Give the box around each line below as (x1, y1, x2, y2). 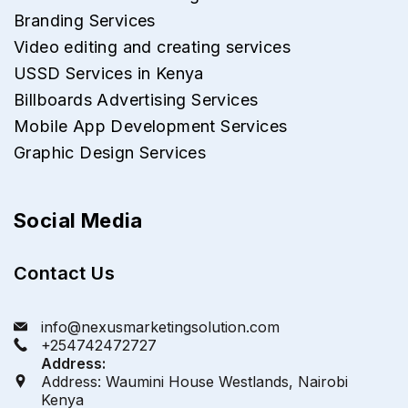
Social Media (14, 208, 143, 232)
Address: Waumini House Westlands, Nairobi (41, 372, 348, 391)
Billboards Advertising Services (14, 89, 259, 109)
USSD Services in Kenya (14, 63, 204, 83)
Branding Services (14, 10, 156, 30)
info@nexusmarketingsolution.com (41, 317, 280, 336)
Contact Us (14, 261, 115, 284)
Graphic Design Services (14, 142, 207, 162)
